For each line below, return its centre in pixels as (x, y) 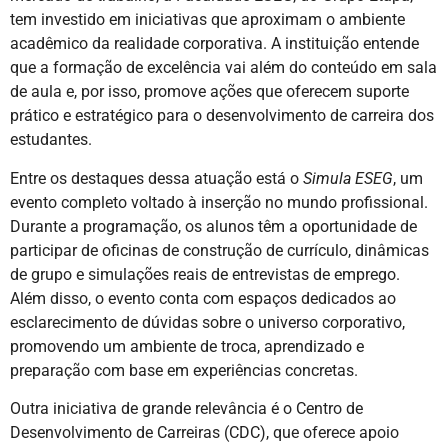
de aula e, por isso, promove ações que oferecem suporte (209, 92)
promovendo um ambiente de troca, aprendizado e (187, 346)
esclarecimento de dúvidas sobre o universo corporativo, (207, 322)
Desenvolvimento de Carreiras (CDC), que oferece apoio (204, 432)
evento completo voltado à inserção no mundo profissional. (219, 202)
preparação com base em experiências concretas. (184, 370)
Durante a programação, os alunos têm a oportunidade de (213, 226)
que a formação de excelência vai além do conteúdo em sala (223, 68)
